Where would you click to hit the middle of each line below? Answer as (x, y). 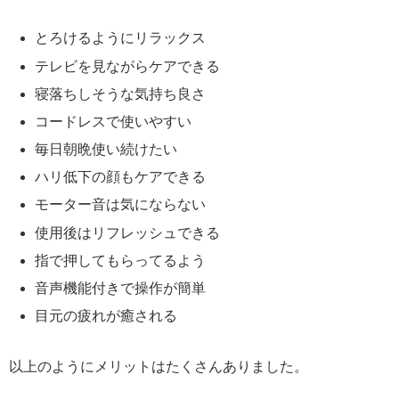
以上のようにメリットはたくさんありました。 (159, 366)
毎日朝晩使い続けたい (106, 150)
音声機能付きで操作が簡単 (121, 289)
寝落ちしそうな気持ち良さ (121, 94)
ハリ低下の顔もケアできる (121, 177)
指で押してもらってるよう (121, 260)
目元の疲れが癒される (106, 316)
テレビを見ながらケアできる (128, 66)
